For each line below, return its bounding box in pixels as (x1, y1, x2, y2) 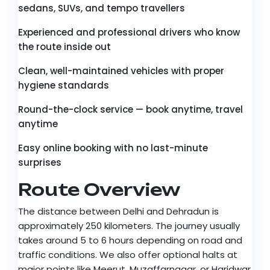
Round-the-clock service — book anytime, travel (18, 102, 243, 116)
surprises (18, 155, 61, 169)
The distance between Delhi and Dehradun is (18, 204, 219, 218)
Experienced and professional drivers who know (18, 25, 240, 39)
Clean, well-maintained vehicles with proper (18, 64, 224, 77)
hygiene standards (18, 78, 109, 92)
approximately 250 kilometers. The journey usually (18, 219, 240, 232)
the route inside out (18, 40, 111, 53)
